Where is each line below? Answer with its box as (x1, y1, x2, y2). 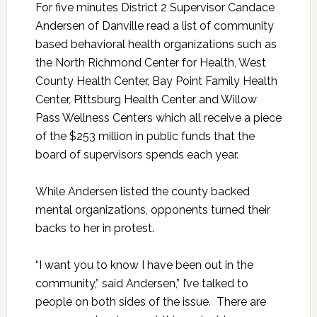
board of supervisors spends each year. (35, 148, 238, 162)
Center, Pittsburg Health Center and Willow (35, 93, 257, 107)
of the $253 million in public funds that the (35, 129, 255, 144)
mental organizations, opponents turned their (35, 203, 270, 217)
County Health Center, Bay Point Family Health (35, 74, 277, 88)
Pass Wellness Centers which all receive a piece (35, 111, 282, 125)
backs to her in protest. (35, 221, 154, 236)
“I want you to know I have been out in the (35, 258, 253, 272)
